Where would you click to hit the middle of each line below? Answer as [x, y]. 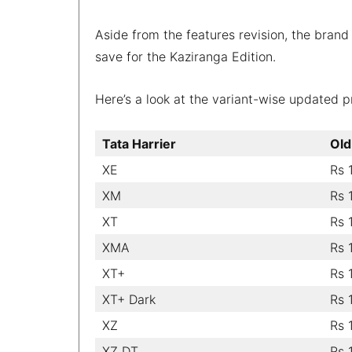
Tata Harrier [139, 143]
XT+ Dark [129, 299]
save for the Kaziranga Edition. [185, 56]
